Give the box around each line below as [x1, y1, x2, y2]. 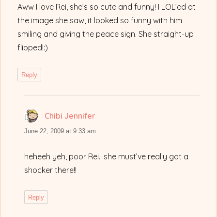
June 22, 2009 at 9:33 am [24, 127, 96, 135]
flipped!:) [17, 43, 48, 53]
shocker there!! [24, 165, 77, 175]
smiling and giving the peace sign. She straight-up [17, 29, 194, 39]
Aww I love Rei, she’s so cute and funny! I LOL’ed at [17, 2, 196, 12]
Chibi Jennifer [45, 111, 96, 121]
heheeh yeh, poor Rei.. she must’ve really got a [24, 152, 189, 162]
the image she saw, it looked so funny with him [17, 15, 183, 26]
